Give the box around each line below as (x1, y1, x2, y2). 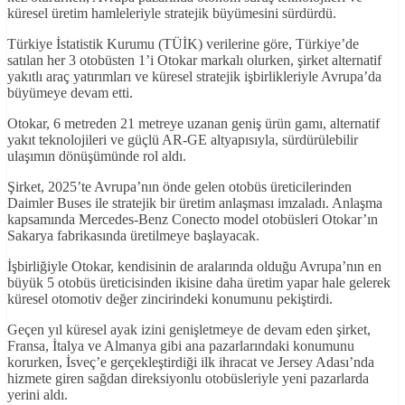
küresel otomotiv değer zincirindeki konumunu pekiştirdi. (7, 290, 333, 306)
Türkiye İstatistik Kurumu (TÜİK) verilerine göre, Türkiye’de (7, 35, 359, 52)
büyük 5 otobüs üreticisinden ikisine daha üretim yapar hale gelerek (7, 274, 391, 290)
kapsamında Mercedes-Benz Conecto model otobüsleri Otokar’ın (7, 211, 378, 227)
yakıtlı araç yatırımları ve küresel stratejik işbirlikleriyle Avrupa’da (7, 68, 381, 84)
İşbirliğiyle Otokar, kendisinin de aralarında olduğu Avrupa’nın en (7, 258, 381, 274)
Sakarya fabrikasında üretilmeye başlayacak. (7, 227, 259, 243)
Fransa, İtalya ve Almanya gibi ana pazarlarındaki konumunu (7, 337, 354, 353)
